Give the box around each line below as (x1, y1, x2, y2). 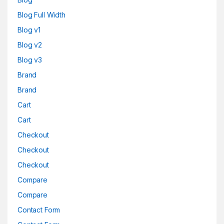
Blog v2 (17, 40, 42, 49)
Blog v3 (17, 55, 42, 64)
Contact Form (17, 205, 60, 214)
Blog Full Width (17, 10, 65, 19)
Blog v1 (17, 25, 41, 34)
